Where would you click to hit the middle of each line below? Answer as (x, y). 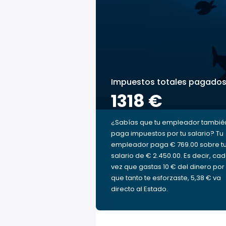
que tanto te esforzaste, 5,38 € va (166, 178)
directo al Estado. (139, 189)
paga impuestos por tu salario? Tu (167, 133)
